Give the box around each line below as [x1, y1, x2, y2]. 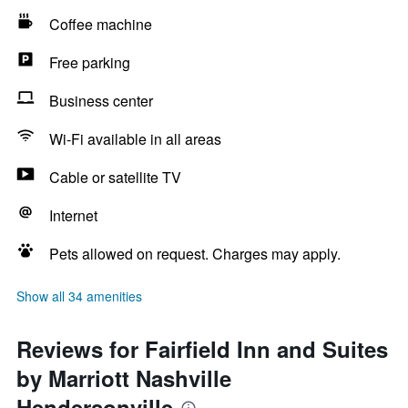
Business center [49, 90, 153, 111]
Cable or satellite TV [49, 167, 181, 188]
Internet [49, 205, 97, 226]
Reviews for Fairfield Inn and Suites [16, 333, 388, 364]
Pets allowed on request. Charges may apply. [49, 243, 341, 264]
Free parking [49, 52, 130, 73]
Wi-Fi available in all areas [49, 128, 221, 149]
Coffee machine [49, 14, 152, 35]
